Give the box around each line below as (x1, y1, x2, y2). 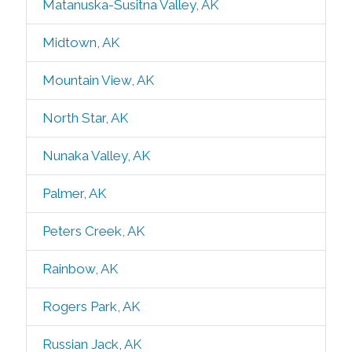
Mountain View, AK (42, 72, 154, 88)
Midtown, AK (42, 35, 119, 50)
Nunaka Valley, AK (42, 148, 150, 163)
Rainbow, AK (42, 261, 118, 277)
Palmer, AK (42, 185, 106, 201)
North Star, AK (42, 110, 128, 126)
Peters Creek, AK (42, 223, 145, 239)
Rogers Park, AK (42, 299, 140, 314)
